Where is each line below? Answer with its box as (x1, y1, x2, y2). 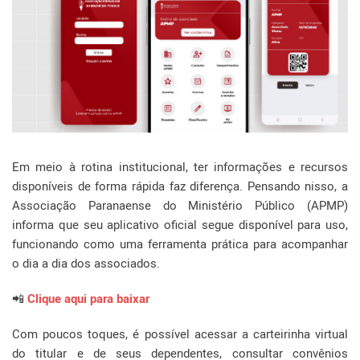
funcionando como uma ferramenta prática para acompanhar (12, 235, 348, 252)
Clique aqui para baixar (27, 290, 153, 307)
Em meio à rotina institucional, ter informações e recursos (12, 158, 348, 175)
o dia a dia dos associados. (12, 255, 163, 272)
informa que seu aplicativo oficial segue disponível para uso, (12, 216, 348, 233)
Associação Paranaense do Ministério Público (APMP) (12, 197, 348, 214)
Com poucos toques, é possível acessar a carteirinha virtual (12, 325, 348, 342)
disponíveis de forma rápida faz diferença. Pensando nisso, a (12, 178, 348, 194)
